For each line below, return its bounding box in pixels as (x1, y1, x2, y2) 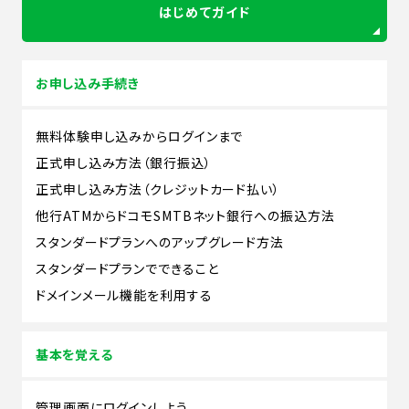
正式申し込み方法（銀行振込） (36, 152, 212, 172)
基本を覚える (36, 344, 113, 363)
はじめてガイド (158, 3, 251, 22)
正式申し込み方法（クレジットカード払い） (36, 179, 280, 198)
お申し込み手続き (36, 73, 140, 92)
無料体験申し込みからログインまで (36, 126, 244, 145)
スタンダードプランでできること (36, 258, 219, 278)
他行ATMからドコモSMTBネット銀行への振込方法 (36, 205, 335, 225)
